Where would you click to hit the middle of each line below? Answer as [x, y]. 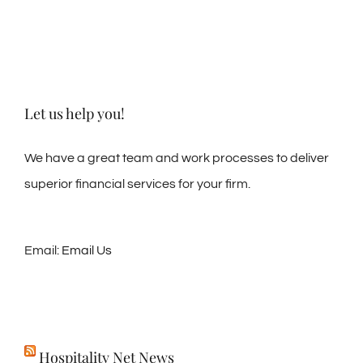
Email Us [87, 251]
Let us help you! [75, 114]
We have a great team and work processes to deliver [177, 158]
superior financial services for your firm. [137, 184]
